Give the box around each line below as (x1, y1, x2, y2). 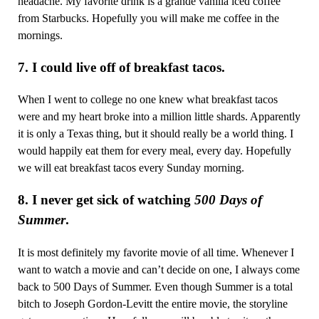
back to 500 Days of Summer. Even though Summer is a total (17, 279, 293, 293)
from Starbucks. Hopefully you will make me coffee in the (17, 11, 279, 25)
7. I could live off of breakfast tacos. (17, 59, 225, 75)
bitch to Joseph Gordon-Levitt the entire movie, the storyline (17, 296, 288, 310)
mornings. (17, 28, 63, 42)
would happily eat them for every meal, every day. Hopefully (17, 144, 291, 158)
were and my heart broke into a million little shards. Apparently (17, 110, 300, 124)
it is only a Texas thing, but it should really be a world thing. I (17, 127, 293, 141)
